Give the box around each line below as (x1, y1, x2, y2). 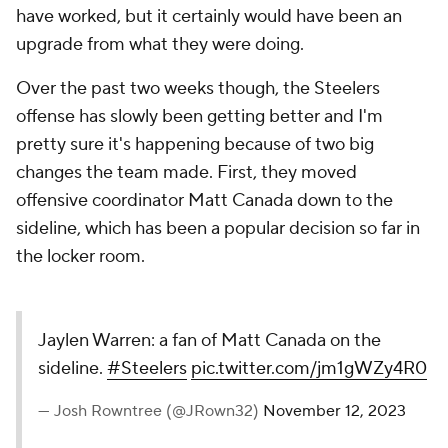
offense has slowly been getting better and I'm (16, 105, 383, 128)
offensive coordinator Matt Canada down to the (16, 189, 393, 212)
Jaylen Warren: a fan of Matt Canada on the (38, 329, 381, 352)
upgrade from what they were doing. (16, 33, 308, 56)
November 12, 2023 (263, 401, 406, 421)
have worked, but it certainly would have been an (16, 5, 402, 28)
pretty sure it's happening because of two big (16, 133, 374, 156)
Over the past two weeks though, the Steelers (16, 77, 380, 100)
